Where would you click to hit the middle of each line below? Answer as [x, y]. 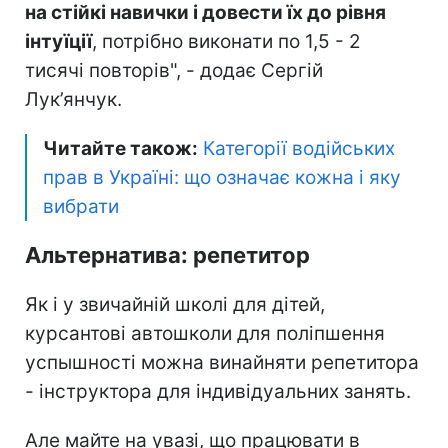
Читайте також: [120, 149]
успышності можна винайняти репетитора [222, 363]
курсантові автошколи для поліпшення [205, 334]
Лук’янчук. [73, 100]
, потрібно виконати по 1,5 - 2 [226, 42]
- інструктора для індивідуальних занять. [218, 392]
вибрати [81, 207]
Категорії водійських [299, 149]
